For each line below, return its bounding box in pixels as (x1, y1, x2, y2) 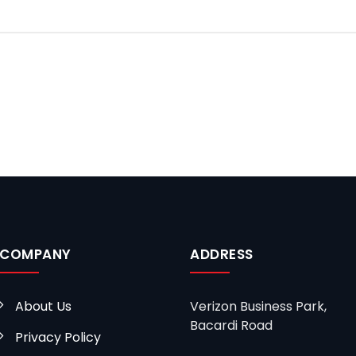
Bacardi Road (190, 316, 276, 335)
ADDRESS (190, 245, 253, 264)
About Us (15, 297, 72, 315)
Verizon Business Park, (190, 297, 327, 315)
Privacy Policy (15, 328, 101, 346)
